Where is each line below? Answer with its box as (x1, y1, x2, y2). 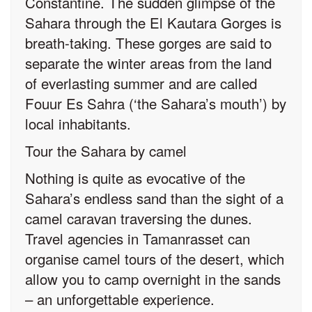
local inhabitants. (25, 113, 131, 134)
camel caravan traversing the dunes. (25, 208, 252, 229)
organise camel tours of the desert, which (25, 248, 284, 270)
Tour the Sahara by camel (25, 140, 187, 162)
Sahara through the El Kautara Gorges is (25, 12, 281, 33)
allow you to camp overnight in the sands (25, 268, 281, 290)
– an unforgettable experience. (25, 288, 214, 310)
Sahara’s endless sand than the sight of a (25, 187, 283, 209)
